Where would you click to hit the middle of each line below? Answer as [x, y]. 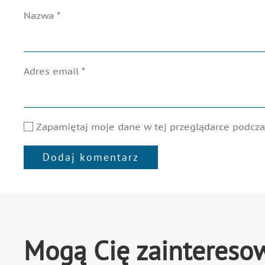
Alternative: [50, 189]
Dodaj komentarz [91, 157]
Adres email [53, 71]
